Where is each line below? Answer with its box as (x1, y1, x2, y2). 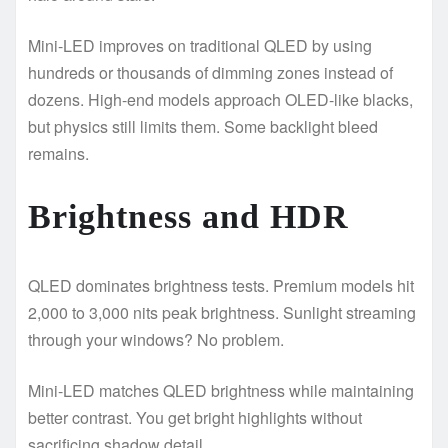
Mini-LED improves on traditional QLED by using (28, 33, 372, 57)
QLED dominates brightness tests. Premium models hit (28, 273, 414, 297)
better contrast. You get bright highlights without (28, 405, 362, 429)
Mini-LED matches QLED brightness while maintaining (28, 378, 414, 402)
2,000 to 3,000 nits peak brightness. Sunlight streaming (28, 300, 416, 324)
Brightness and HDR (28, 197, 349, 235)
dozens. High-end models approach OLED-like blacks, (28, 87, 413, 111)
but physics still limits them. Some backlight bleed (28, 114, 378, 138)
